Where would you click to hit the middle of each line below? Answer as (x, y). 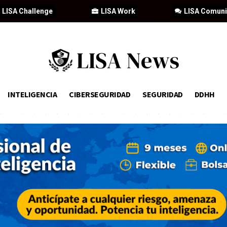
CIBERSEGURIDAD (99, 94)
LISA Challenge (27, 11)
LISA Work (118, 11)
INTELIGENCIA (32, 94)
